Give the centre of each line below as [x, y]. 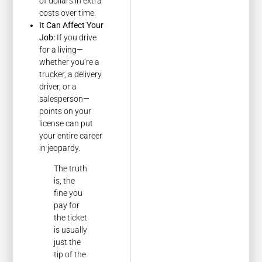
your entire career [71, 136]
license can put [66, 124]
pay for [67, 206]
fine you [68, 193]
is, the [65, 181]
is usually [71, 230]
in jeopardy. [60, 148]
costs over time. [68, 13]
